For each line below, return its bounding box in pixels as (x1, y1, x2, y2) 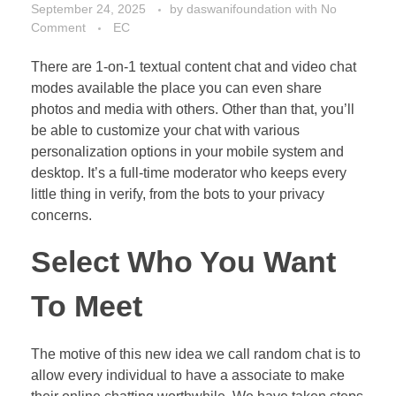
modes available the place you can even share (31, 80, 322, 95)
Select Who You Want (31, 245, 336, 278)
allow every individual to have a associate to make (31, 367, 345, 383)
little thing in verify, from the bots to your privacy (31, 186, 324, 202)
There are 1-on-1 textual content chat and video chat (31, 58, 356, 74)
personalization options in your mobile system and (31, 143, 344, 159)
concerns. (31, 207, 92, 223)
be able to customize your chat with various (31, 122, 300, 138)
